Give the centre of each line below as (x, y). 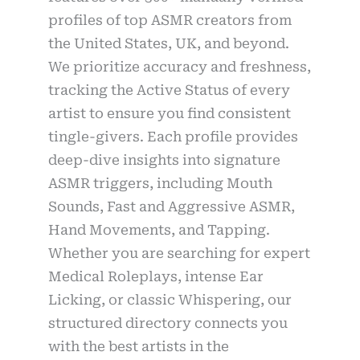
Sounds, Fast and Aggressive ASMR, (172, 207)
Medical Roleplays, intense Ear (156, 276)
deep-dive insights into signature (165, 160)
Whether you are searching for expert (180, 253)
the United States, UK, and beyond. (169, 43)
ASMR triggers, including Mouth (161, 183)
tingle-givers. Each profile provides (174, 137)
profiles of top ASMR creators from (170, 20)
